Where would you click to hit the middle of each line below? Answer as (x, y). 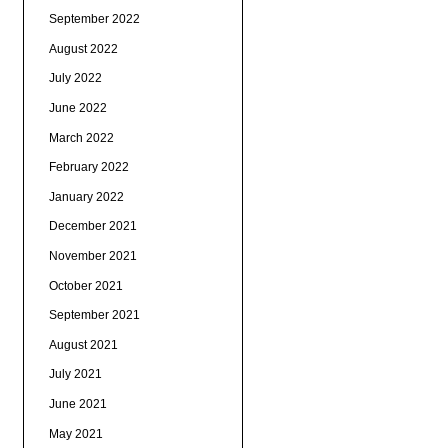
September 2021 (94, 315)
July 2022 (75, 78)
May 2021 (75, 433)
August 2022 (83, 48)
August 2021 (83, 344)
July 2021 (75, 374)
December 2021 (92, 226)
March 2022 (81, 137)
